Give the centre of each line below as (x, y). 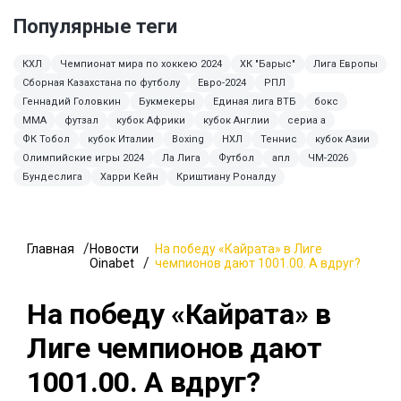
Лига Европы (346, 64)
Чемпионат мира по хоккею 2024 (141, 64)
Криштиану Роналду (226, 177)
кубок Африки (151, 121)
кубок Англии (236, 121)
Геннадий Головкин (72, 102)
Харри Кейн (129, 177)
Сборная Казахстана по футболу (101, 83)
